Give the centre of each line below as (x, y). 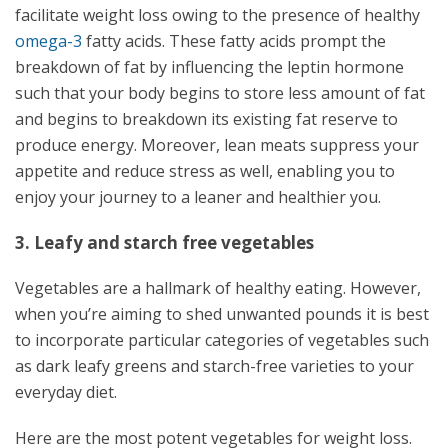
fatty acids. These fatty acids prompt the (234, 41)
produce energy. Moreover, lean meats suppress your (217, 145)
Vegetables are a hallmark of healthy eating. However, (218, 288)
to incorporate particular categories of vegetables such (222, 340)
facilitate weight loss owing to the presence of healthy (217, 15)
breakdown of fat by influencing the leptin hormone (209, 67)
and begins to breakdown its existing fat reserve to (206, 119)
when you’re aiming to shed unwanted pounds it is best (222, 314)
